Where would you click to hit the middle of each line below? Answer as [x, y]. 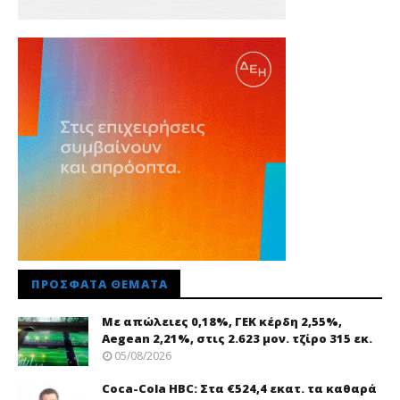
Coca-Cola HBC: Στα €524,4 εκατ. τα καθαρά [239, 388]
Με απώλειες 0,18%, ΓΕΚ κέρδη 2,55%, [222, 322]
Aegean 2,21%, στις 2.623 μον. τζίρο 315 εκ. [237, 339]
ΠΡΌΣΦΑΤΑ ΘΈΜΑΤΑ [100, 284]
